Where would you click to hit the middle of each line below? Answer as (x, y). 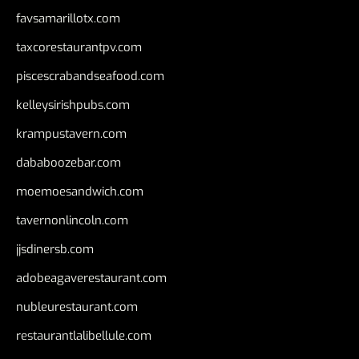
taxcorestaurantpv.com (79, 47)
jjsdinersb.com (55, 249)
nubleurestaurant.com (77, 307)
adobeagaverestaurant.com (91, 278)
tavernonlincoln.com (72, 220)
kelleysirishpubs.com (73, 105)
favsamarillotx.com (68, 18)
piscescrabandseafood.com (90, 76)
